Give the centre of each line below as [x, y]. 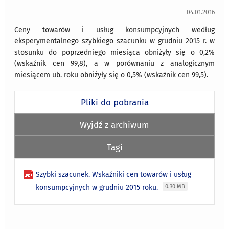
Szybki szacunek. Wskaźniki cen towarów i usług [114, 174]
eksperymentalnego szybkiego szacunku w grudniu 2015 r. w [114, 41]
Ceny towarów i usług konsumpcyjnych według [114, 30]
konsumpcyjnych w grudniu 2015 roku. [98, 187]
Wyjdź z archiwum [114, 124]
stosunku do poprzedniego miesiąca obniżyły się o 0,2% [114, 52]
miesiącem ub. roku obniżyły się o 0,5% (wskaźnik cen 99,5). [111, 75]
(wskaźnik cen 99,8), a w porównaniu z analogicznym [114, 63]
